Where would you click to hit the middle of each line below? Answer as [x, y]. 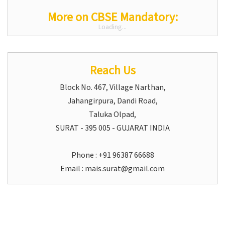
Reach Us [113, 71]
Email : [73, 169]
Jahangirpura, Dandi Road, [113, 101]
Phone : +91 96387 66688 [113, 155]
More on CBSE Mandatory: [113, 18]
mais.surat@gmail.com [125, 169]
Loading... [113, 27]
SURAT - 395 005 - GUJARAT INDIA [113, 128]
